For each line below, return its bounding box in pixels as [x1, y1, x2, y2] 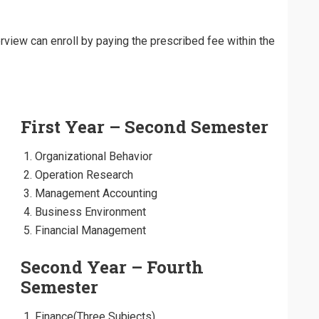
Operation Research [35, 168, 133, 182]
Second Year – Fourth [21, 256, 204, 278]
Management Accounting [35, 187, 157, 200]
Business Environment [35, 205, 146, 219]
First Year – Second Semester [21, 115, 268, 138]
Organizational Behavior [35, 150, 152, 163]
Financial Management [35, 224, 146, 237]
